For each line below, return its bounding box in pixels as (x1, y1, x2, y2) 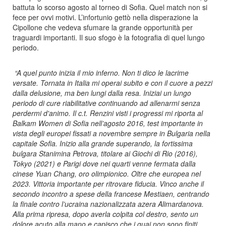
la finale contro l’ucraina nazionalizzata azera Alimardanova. (13, 198, 204, 209)
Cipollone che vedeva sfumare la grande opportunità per (13, 22, 193, 32)
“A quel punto (15, 67, 59, 78)
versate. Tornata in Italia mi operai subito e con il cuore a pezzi (13, 77, 212, 88)
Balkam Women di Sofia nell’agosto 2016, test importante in (13, 118, 203, 128)
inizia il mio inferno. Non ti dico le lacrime (59, 67, 189, 78)
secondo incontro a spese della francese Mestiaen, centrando (13, 188, 209, 199)
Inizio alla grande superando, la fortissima (60, 138, 193, 148)
